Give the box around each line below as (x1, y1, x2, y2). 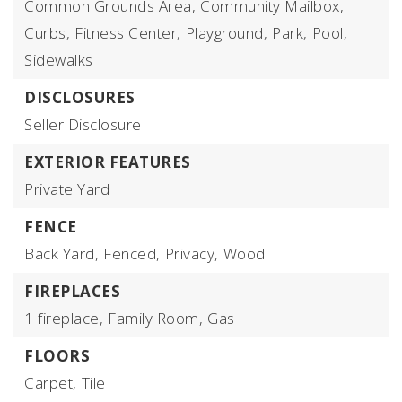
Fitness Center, (74, 22, 181, 43)
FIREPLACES (24, 281, 120, 301)
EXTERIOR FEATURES (24, 152, 191, 172)
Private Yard (24, 179, 109, 199)
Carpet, (24, 372, 77, 393)
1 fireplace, (24, 308, 103, 328)
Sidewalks (24, 49, 93, 70)
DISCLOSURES (24, 87, 135, 108)
